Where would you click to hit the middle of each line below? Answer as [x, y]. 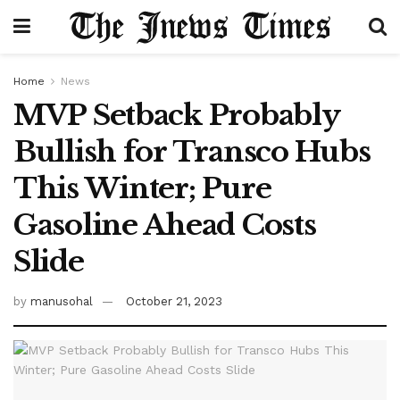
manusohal [62, 301]
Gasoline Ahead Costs [165, 225]
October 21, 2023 [174, 301]
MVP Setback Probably [176, 115]
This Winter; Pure [142, 188]
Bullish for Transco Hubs [192, 152]
